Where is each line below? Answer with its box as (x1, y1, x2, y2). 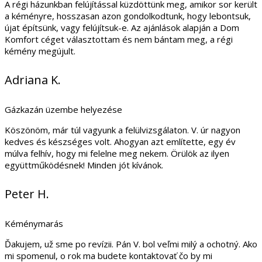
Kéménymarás (5, 218, 63, 229)
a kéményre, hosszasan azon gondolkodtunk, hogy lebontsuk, (5, 9, 251, 22)
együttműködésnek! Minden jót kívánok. (5, 158, 163, 171)
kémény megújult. (5, 44, 75, 57)
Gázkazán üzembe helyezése (5, 103, 122, 115)
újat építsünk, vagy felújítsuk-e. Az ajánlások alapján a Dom (5, 21, 239, 33)
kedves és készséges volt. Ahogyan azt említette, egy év (5, 135, 236, 147)
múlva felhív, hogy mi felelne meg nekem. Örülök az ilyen (5, 147, 229, 159)
